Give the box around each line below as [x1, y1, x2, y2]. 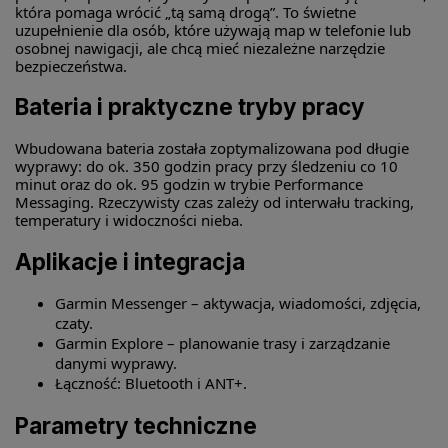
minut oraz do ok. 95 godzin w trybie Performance [15, 173, 363, 194]
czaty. [55, 313, 93, 334]
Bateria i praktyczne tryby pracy [15, 93, 365, 121]
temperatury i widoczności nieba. [15, 209, 243, 230]
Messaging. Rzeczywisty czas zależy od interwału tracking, [15, 191, 414, 212]
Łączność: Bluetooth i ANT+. [55, 373, 247, 394]
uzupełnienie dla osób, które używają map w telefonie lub [15, 19, 411, 40]
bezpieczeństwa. [15, 55, 127, 76]
